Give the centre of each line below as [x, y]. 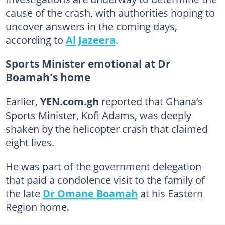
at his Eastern [170, 193]
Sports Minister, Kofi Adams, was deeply [98, 115]
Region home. [37, 207]
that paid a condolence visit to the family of [105, 180]
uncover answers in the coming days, [91, 26]
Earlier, [23, 101]
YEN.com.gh [69, 101]
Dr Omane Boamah [90, 193]
